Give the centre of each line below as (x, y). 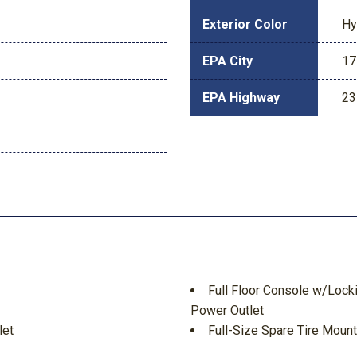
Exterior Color (245, 24)
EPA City (228, 61)
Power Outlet (227, 310)
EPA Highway (241, 97)
